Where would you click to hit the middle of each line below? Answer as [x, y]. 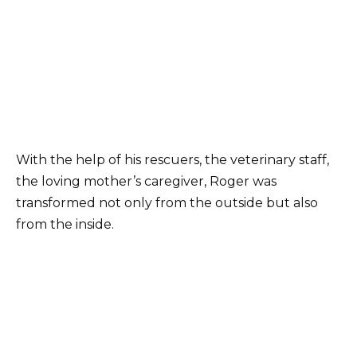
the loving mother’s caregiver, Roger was [146, 182]
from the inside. [65, 225]
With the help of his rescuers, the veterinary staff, [173, 160]
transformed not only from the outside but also [167, 203]
